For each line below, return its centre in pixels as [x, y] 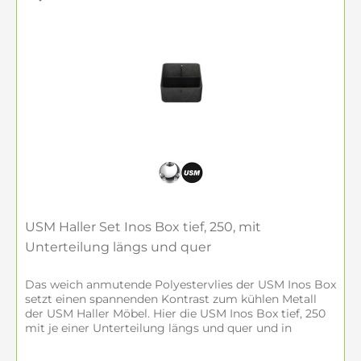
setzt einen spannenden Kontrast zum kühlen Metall [171, 299]
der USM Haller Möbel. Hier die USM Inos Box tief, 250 [175, 313]
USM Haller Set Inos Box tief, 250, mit [143, 227]
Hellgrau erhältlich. [78, 342]
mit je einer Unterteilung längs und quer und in [158, 328]
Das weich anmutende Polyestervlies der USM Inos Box [180, 284]
